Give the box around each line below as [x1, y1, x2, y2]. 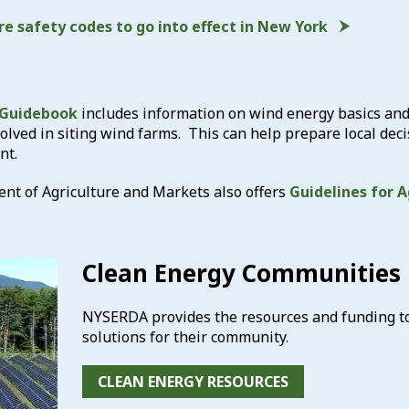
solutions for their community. [81, 327, 288, 347]
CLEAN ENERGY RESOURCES [97, 372, 288, 392]
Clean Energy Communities [81, 257, 401, 289]
